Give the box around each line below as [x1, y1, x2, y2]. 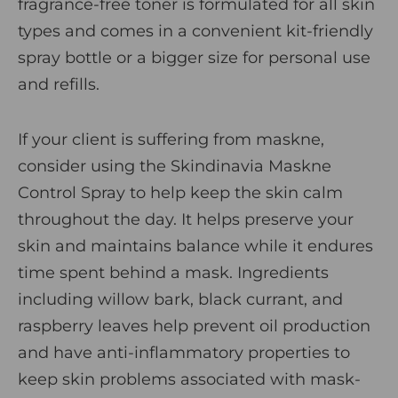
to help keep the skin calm [125, 183, 343, 203]
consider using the [18, 156, 171, 177]
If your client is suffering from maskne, [18, 130, 324, 150]
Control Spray [18, 183, 125, 203]
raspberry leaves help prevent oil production [18, 316, 370, 337]
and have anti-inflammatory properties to [18, 343, 350, 363]
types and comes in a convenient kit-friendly [18, 21, 373, 42]
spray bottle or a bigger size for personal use [18, 48, 370, 68]
